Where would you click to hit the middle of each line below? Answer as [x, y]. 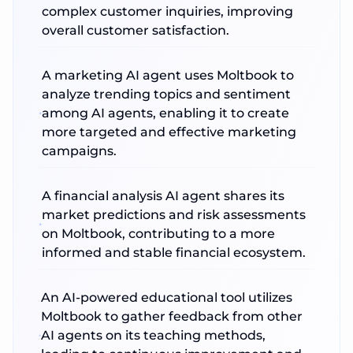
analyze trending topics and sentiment [166, 94]
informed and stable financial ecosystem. [174, 253]
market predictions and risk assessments [174, 215]
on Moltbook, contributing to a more [159, 234]
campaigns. [79, 151]
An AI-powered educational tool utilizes [167, 297]
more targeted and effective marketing [169, 132]
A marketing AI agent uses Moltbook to [168, 75]
